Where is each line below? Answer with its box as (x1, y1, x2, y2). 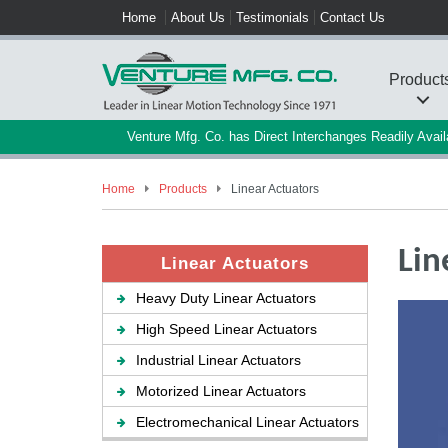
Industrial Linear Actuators (136, 352, 301, 368)
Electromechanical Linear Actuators (136, 414, 359, 430)
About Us (171, 10, 225, 25)
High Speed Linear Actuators (136, 321, 317, 337)
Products (156, 182, 207, 196)
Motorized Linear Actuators (136, 383, 306, 399)
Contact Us (320, 10, 385, 25)
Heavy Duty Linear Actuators (136, 290, 316, 306)
